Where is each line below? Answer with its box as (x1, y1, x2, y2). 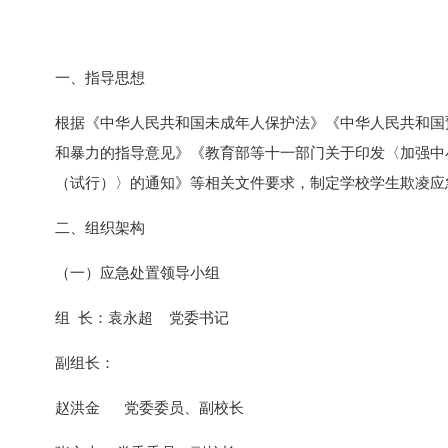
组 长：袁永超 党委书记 (55, 309, 229, 326)
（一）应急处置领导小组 (55, 264, 220, 281)
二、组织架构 (55, 219, 145, 236)
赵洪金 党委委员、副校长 (55, 399, 244, 416)
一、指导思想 (55, 69, 145, 86)
